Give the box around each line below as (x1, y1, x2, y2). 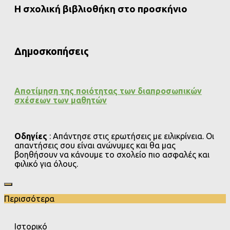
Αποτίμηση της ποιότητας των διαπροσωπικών (14, 86, 202, 95)
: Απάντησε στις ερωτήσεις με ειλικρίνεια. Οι (47, 131, 214, 141)
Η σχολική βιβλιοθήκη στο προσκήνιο (14, 4, 187, 15)
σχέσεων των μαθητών (14, 95, 107, 105)
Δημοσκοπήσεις (14, 45, 89, 57)
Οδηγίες (14, 131, 47, 141)
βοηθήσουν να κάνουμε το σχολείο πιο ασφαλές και (14, 149, 209, 159)
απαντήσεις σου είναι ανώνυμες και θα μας (14, 140, 176, 150)
